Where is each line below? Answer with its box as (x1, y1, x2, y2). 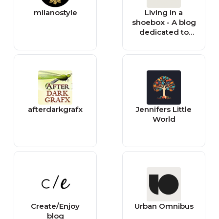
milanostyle (33, 8, 77, 17)
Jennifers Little (136, 105, 192, 114)
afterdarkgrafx (28, 105, 83, 114)
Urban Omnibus (134, 201, 194, 211)
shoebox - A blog (131, 18, 196, 27)
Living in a (145, 8, 183, 17)
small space (141, 37, 186, 46)
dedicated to (139, 27, 189, 37)
